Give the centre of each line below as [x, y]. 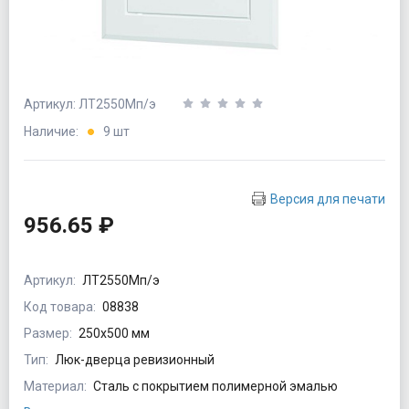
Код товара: [60, 307]
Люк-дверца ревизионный [135, 360]
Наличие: [52, 132]
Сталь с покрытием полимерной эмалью [215, 387]
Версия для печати [328, 199]
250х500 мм [114, 334]
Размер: [48, 334]
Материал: [55, 387]
